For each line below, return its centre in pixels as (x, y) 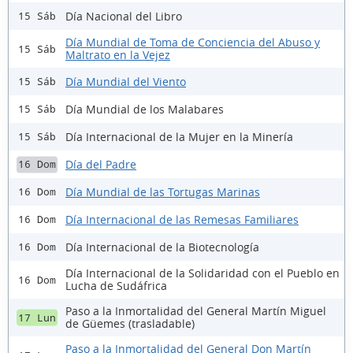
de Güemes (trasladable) (130, 324)
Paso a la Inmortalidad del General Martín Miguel (196, 311)
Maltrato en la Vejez (118, 55)
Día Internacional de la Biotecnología (162, 247)
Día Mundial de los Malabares (145, 109)
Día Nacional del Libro (124, 16)
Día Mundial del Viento (126, 81)
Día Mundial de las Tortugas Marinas (163, 191)
